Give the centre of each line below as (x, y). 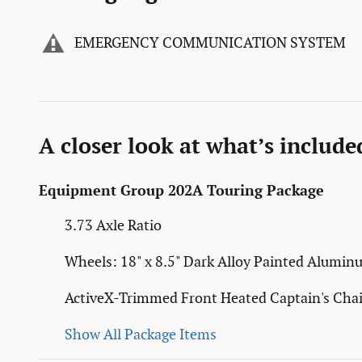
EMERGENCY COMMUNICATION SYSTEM (210, 44)
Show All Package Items (141, 335)
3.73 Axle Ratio (113, 225)
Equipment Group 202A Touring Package (181, 191)
